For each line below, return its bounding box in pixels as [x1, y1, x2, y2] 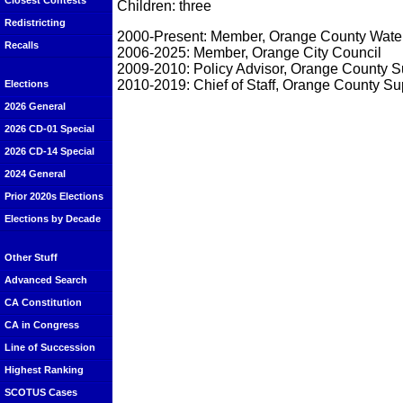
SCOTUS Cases [4, 387, 77, 398]
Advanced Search [4, 274, 87, 285]
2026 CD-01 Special [4, 123, 94, 134]
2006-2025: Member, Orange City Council [117, 44, 381, 60]
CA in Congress [4, 319, 79, 330]
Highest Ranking [4, 364, 84, 375]
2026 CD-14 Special [4, 146, 94, 157]
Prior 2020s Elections [4, 191, 103, 201]
